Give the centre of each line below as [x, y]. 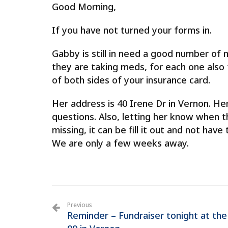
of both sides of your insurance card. [131, 80]
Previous [80, 205]
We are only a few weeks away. [120, 143]
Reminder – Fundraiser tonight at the [147, 215]
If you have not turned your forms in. [132, 30]
